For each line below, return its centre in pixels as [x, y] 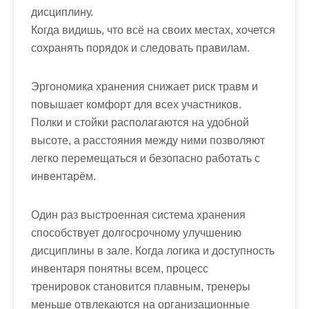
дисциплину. [62, 12]
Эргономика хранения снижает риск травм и [144, 87]
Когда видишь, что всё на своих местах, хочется [153, 30]
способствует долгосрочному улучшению [136, 233]
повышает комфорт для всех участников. [136, 104]
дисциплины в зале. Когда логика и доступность [153, 251]
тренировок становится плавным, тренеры [141, 287]
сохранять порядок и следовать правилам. [140, 48]
